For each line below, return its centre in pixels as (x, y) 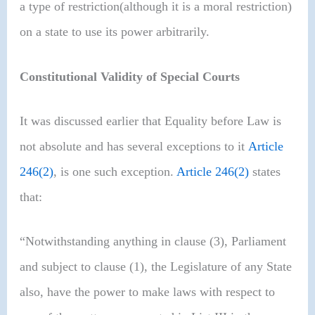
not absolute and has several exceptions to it (134, 147)
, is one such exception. (115, 172)
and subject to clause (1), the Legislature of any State (156, 267)
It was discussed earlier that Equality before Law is (151, 121)
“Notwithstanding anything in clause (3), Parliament (153, 242)
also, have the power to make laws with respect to (148, 292)
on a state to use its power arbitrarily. (115, 32)
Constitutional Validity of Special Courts (130, 76)
